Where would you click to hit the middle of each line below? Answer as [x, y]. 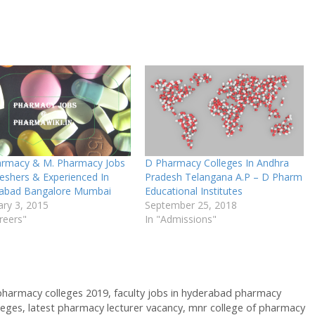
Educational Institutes [193, 191]
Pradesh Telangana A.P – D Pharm [223, 176]
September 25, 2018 [191, 205]
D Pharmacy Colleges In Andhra [217, 162]
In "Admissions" [180, 219]
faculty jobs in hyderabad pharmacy [197, 292]
